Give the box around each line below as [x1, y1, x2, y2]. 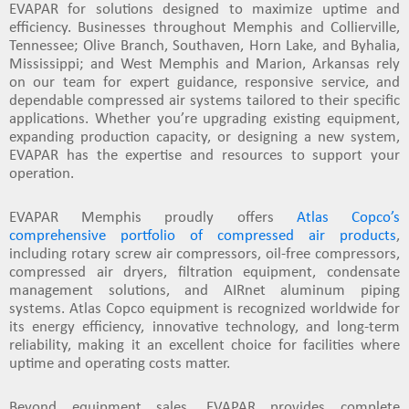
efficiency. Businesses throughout [9, 16, 234, 37]
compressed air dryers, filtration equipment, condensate [9, 260, 400, 281]
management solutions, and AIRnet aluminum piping [9, 278, 400, 299]
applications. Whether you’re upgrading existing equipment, [9, 107, 400, 128]
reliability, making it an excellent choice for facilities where [9, 333, 400, 354]
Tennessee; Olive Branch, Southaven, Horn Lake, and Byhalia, [9, 34, 400, 55]
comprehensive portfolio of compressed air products [9, 224, 396, 245]
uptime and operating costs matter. [9, 351, 230, 372]
